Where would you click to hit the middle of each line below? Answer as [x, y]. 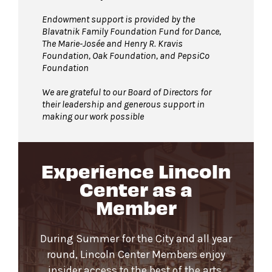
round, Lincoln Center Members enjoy [136, 254]
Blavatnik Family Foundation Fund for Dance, [131, 31]
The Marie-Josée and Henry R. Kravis [112, 43]
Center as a [136, 188]
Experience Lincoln [136, 170]
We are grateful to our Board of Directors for [127, 92]
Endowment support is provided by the [118, 19]
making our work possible [93, 116]
